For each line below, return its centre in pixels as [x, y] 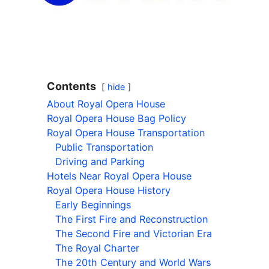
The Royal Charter [97, 248]
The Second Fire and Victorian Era [134, 234]
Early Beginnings [93, 205]
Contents [71, 86]
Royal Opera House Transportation [126, 133]
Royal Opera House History [109, 191]
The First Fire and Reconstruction [131, 219]
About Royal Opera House [106, 104]
